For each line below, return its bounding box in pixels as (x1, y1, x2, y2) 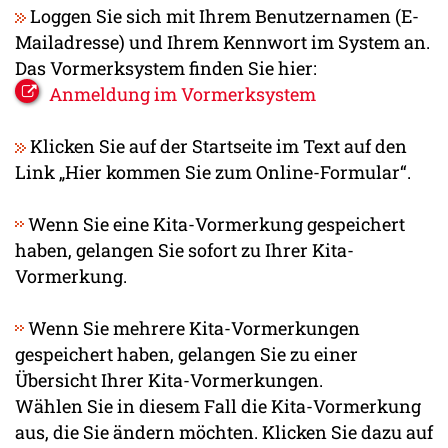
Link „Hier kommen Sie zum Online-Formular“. (15, 159, 411, 184)
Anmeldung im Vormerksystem (49, 81, 316, 106)
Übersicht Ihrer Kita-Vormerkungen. (15, 367, 323, 392)
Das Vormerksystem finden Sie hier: (15, 55, 317, 80)
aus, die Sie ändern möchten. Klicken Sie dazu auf (15, 419, 433, 444)
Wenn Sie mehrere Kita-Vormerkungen (24, 315, 360, 340)
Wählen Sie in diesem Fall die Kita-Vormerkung (15, 393, 421, 418)
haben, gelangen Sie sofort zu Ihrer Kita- (15, 237, 354, 262)
